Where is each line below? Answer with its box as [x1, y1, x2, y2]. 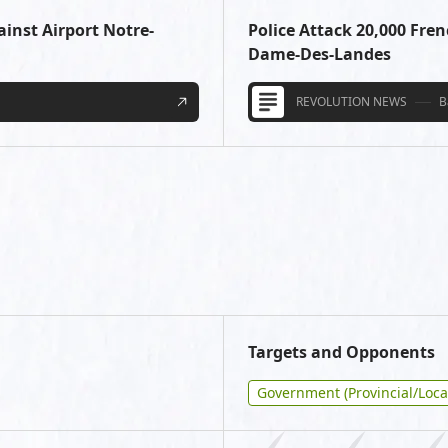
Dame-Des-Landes [248, 43, 391, 65]
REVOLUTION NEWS [296, 93, 407, 110]
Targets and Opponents [248, 341, 435, 363]
